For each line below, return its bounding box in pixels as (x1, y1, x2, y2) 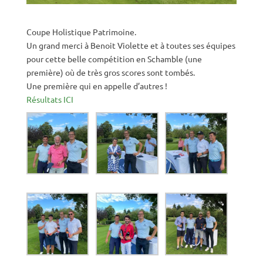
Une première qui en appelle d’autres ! (26, 80, 167, 91)
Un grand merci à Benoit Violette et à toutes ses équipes (26, 39, 235, 50)
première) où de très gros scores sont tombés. (26, 66, 195, 77)
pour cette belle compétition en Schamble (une (26, 53, 202, 64)
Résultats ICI (26, 93, 73, 104)
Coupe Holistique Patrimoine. (26, 26, 136, 37)
